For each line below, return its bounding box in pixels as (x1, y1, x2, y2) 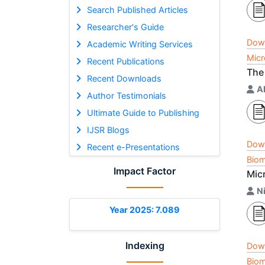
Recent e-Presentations (86, 141, 180, 152)
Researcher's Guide (86, 21, 164, 32)
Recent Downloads (86, 73, 161, 83)
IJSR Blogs (86, 124, 130, 135)
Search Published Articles (86, 4, 188, 15)
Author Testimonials (86, 90, 166, 101)
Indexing (125, 239, 164, 251)
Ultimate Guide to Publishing (86, 107, 199, 118)
